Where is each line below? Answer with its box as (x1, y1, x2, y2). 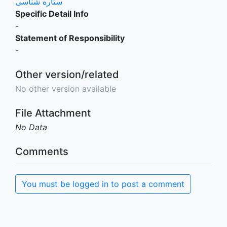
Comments (15, 145, 68, 158)
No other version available (15, 84, 116, 94)
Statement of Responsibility (15, 33, 125, 43)
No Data (15, 122, 47, 132)
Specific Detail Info (15, 9, 89, 19)
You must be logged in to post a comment (22, 179, 184, 189)
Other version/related (15, 68, 119, 81)
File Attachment (15, 107, 91, 119)
